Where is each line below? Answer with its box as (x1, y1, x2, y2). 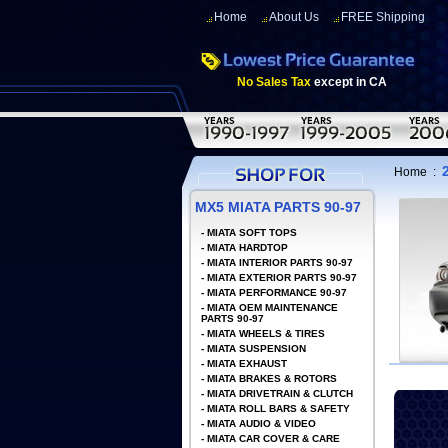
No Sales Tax (237, 75, 311, 89)
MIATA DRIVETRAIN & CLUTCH (207, 388, 353, 399)
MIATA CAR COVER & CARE (207, 433, 340, 444)
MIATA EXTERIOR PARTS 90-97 (207, 272, 357, 283)
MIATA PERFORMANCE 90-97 (207, 287, 347, 298)
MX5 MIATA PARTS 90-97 (195, 199, 361, 215)
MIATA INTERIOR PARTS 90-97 (207, 257, 353, 268)
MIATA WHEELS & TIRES (207, 328, 325, 339)
